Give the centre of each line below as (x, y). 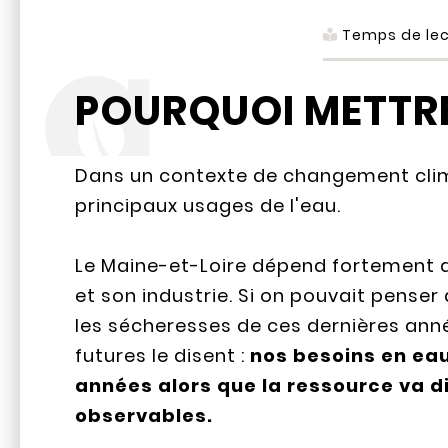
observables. (144, 416)
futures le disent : (163, 356)
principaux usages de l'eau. (208, 206)
